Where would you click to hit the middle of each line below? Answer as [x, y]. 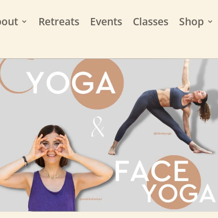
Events [106, 21]
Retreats [59, 21]
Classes [150, 21]
